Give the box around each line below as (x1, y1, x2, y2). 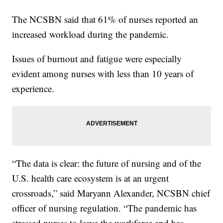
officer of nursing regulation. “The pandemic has (12, 202, 197, 215)
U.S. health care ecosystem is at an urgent (12, 172, 169, 185)
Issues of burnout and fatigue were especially (12, 52, 182, 65)
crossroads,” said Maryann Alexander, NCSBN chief (12, 187, 211, 200)
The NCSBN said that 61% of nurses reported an (12, 13, 199, 26)
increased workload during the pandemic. (12, 28, 172, 41)
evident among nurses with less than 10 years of (12, 67, 194, 80)
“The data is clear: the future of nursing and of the (12, 157, 202, 170)
